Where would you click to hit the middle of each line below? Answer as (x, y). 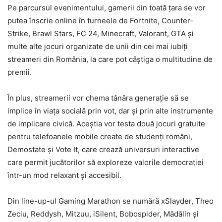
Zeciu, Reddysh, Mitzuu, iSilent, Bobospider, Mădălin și (103, 214)
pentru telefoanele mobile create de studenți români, (100, 136)
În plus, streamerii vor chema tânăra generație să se (98, 98)
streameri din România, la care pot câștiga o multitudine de (110, 59)
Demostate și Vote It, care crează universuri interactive (103, 149)
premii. (20, 72)
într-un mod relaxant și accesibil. (64, 175)
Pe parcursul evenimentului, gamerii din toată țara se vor (107, 7)
